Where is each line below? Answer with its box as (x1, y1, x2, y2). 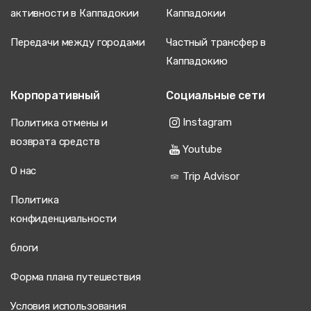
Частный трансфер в (166, 36, 267, 49)
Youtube (183, 142, 222, 155)
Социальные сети (166, 89, 265, 103)
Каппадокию (166, 55, 228, 68)
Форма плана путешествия (10, 271, 141, 284)
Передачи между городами (10, 36, 145, 49)
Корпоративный (10, 89, 100, 103)
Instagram (183, 115, 232, 128)
